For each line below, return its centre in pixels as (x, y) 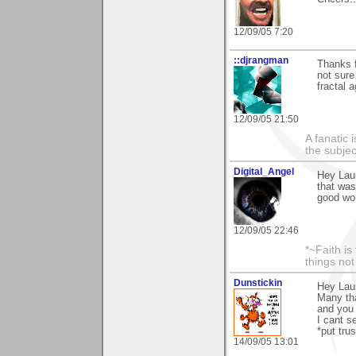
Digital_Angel (264, 172)
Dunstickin (258, 283)
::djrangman (261, 61)
